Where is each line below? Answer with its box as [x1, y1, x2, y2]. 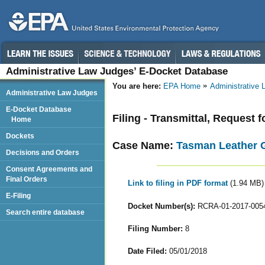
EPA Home [163, 82, 201, 91]
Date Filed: [127, 246, 167, 256]
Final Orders [6, 175, 47, 183]
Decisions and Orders [6, 148, 79, 156]
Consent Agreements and [6, 165, 92, 173]
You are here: [112, 82, 161, 91]
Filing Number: [127, 224, 183, 233]
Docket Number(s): [127, 201, 195, 211]
